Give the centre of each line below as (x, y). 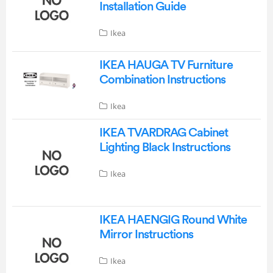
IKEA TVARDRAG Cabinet (163, 133)
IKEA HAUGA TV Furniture (166, 65)
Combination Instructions (162, 80)
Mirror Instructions (146, 235)
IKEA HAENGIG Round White (173, 220)
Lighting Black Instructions (165, 147)
